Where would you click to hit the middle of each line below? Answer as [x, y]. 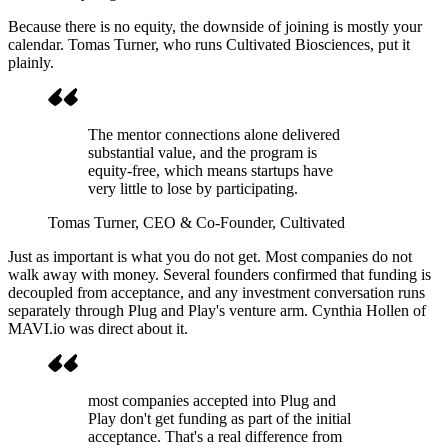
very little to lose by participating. [193, 189]
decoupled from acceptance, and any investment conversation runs [216, 293]
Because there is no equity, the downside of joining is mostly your [215, 27]
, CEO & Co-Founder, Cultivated [240, 223]
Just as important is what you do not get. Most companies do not [210, 257]
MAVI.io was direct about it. [98, 329]
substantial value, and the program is [202, 153]
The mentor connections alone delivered [214, 135]
